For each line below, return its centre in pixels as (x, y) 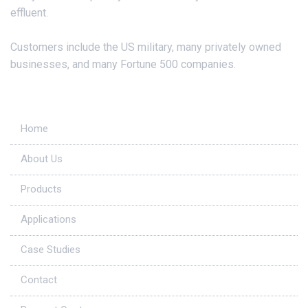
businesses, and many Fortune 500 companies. (123, 64)
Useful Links (50, 100)
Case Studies (51, 249)
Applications (48, 219)
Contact (39, 279)
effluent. (29, 12)
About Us (42, 158)
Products (41, 189)
